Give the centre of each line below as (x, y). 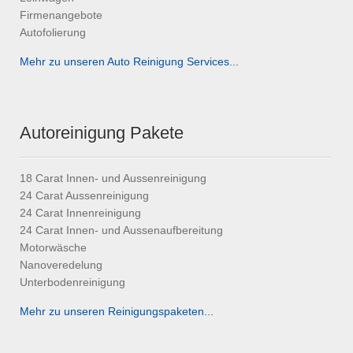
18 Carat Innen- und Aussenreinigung (113, 178)
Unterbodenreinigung (72, 282)
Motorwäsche (53, 248)
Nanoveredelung (61, 265)
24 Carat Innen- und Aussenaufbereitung (121, 230)
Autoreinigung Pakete (102, 133)
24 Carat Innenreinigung (80, 213)
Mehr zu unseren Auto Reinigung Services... (129, 62)
